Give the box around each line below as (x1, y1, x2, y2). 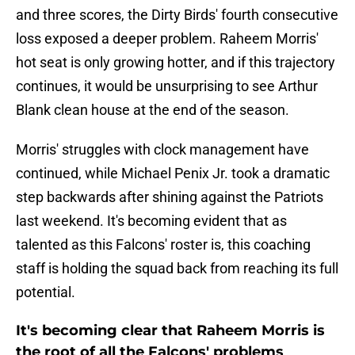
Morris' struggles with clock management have (16, 141, 309, 158)
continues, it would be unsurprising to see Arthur (16, 78, 318, 95)
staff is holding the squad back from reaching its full (16, 260, 338, 277)
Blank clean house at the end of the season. (16, 101, 289, 119)
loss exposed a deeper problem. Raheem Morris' (16, 30, 319, 48)
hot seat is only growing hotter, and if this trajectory (16, 54, 335, 71)
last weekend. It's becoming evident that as (16, 212, 287, 230)
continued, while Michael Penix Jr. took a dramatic (16, 165, 330, 182)
